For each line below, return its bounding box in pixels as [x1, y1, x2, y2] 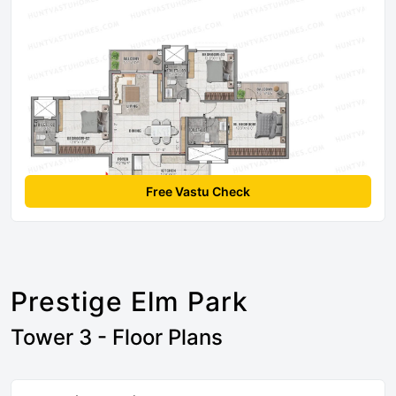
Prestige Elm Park [11, 285, 248, 317]
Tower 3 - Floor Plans [11, 324, 223, 350]
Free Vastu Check [146, 183, 250, 199]
